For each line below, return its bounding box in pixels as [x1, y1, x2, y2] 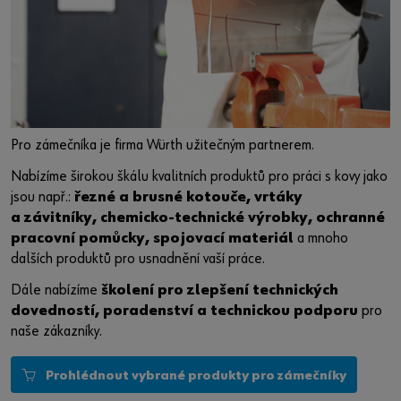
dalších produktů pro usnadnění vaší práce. [11, 252, 265, 269]
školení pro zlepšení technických [101, 284, 338, 300]
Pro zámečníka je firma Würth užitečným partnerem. [11, 139, 314, 155]
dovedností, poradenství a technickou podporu [11, 304, 358, 320]
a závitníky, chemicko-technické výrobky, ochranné [11, 211, 385, 227]
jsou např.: [11, 191, 74, 207]
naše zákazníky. [11, 325, 102, 341]
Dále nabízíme [11, 284, 101, 300]
